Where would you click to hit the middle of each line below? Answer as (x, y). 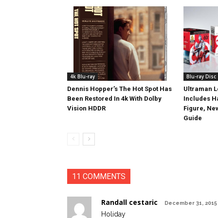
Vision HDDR (86, 108)
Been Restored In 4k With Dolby (114, 99)
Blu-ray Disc (201, 76)
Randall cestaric (129, 202)
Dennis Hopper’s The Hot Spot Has (119, 89)
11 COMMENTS (99, 176)
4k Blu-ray (82, 76)
